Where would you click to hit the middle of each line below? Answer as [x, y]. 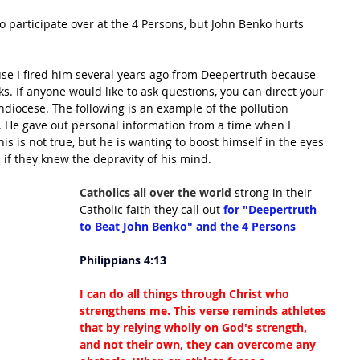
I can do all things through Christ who [186, 294]
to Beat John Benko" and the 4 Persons [188, 226]
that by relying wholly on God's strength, [195, 327]
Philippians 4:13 [123, 260]
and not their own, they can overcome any [199, 344]
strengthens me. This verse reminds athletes [205, 311]
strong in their [275, 192]
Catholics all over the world [157, 192]
